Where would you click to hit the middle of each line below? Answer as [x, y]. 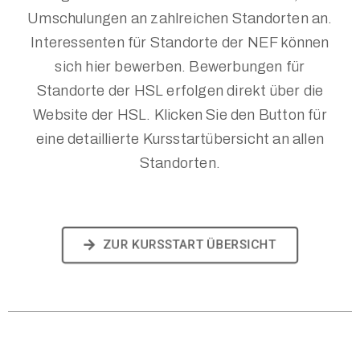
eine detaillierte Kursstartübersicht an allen [180, 139]
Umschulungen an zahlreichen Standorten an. [180, 18]
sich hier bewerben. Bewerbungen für [180, 66]
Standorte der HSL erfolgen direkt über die [180, 90]
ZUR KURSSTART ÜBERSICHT [190, 244]
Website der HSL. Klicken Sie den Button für [180, 115]
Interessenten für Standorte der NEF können [180, 42]
